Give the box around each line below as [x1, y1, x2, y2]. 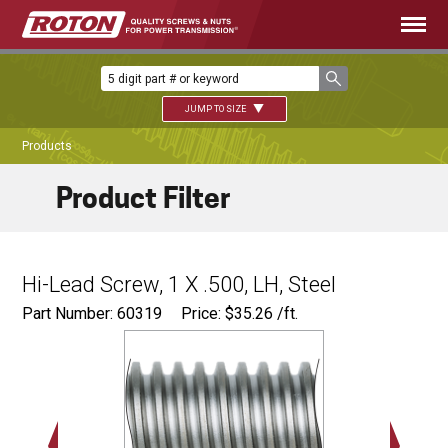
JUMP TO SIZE [184, 104, 248, 114]
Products [22, 139, 73, 154]
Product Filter [56, 181, 231, 216]
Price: [181, 304, 226, 324]
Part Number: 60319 [22, 304, 163, 324]
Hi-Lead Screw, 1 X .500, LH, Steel [22, 272, 337, 298]
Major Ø [392, 335, 446, 352]
